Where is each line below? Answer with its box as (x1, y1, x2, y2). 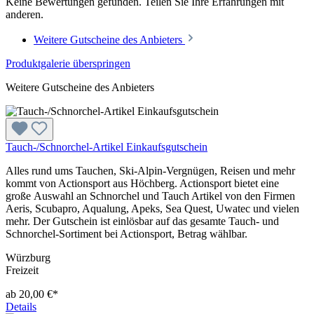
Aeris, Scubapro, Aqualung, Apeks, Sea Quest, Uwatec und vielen (6, 202, 299, 214)
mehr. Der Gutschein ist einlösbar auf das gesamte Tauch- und (6, 214, 279, 227)
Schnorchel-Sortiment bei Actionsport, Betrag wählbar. (6, 227, 247, 240)
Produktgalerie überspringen (6, 57, 130, 69)
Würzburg (6, 251, 50, 264)
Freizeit (6, 264, 39, 276)
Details (6, 300, 36, 313)
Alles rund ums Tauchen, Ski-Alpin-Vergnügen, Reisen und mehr (6, 164, 295, 177)
